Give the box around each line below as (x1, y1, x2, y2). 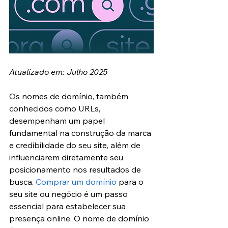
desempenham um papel (9, 115, 107, 126)
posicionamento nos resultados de (9, 164, 143, 175)
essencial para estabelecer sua (9, 201, 128, 211)
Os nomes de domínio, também (9, 91, 130, 101)
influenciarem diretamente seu (9, 152, 125, 162)
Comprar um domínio (36, 176, 117, 187)
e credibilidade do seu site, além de (9, 139, 142, 150)
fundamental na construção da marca (9, 127, 153, 138)
